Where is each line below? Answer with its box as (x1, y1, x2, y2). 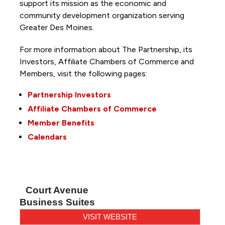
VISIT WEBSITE (83, 212, 137, 221)
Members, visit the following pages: (19, 68, 149, 78)
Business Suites (19, 196, 95, 207)
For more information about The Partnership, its (19, 44, 192, 54)
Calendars (27, 132, 67, 142)
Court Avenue (26, 184, 89, 195)
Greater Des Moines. (19, 22, 96, 32)
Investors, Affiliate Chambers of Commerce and (19, 56, 194, 66)
